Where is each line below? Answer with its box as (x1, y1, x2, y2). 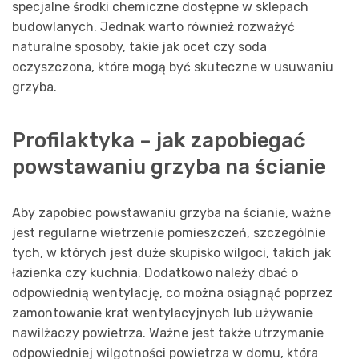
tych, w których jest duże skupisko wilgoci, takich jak (12, 245, 331, 261)
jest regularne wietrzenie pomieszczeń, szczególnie (12, 225, 325, 241)
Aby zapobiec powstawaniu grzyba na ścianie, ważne (12, 205, 331, 221)
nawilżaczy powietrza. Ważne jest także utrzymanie (12, 325, 324, 341)
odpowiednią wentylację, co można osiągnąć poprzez (12, 285, 333, 301)
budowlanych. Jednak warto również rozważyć (12, 18, 295, 34)
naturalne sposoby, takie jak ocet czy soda (12, 38, 267, 54)
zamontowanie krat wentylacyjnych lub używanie (12, 305, 313, 321)
